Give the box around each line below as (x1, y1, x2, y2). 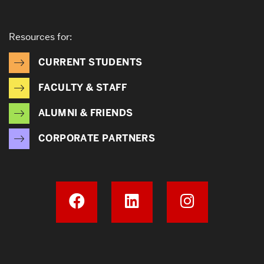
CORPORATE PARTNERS (38, 131, 156, 144)
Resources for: (9, 30, 72, 43)
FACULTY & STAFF (38, 81, 127, 94)
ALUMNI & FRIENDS (38, 106, 133, 119)
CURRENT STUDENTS (38, 55, 143, 68)
